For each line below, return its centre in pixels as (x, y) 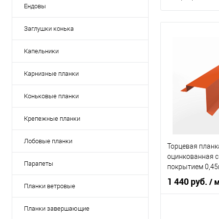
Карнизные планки (51, 74)
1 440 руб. (188, 182)
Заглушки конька (49, 29)
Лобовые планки (48, 141)
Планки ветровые (50, 186)
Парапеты (39, 164)
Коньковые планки (51, 96)
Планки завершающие (57, 208)
